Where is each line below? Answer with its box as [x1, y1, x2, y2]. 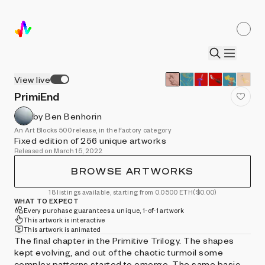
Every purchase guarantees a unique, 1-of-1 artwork [24, 206, 184, 214]
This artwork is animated [24, 225, 101, 233]
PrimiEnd [14, 89, 60, 103]
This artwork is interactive [24, 215, 105, 224]
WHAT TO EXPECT [14, 197, 79, 205]
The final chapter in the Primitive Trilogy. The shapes [14, 235, 234, 245]
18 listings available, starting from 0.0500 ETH [49, 188, 193, 196]
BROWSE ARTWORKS [70, 166, 195, 176]
